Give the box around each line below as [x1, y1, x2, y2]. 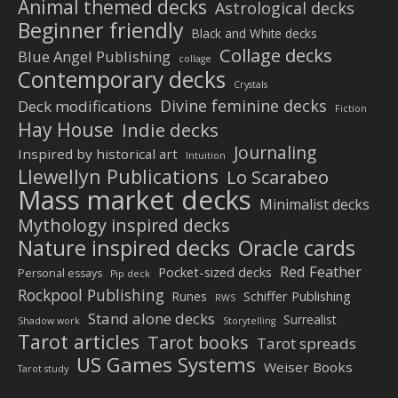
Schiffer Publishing [243, 287, 351, 305]
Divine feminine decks [160, 95, 327, 116]
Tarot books [147, 330, 249, 354]
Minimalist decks [259, 195, 370, 214]
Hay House [18, 117, 114, 142]
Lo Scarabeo [227, 164, 329, 189]
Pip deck [110, 267, 150, 280]
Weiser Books [264, 358, 353, 376]
